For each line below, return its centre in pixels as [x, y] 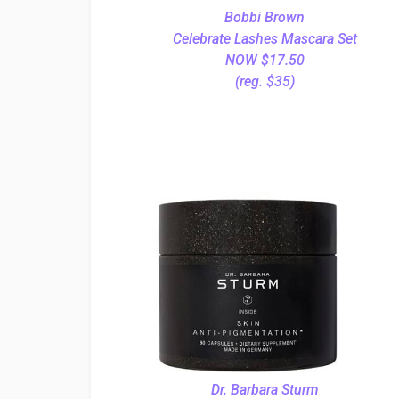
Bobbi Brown [265, 17]
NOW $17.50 [265, 60]
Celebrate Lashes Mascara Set [265, 39]
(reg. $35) [265, 81]
